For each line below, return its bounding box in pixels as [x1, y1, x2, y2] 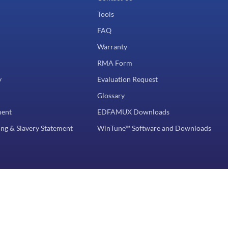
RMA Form [97, 58, 132, 67]
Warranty [97, 42, 127, 51]
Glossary [97, 91, 125, 100]
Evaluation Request [97, 74, 158, 83]
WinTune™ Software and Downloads [97, 123, 211, 132]
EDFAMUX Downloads [97, 107, 169, 116]
